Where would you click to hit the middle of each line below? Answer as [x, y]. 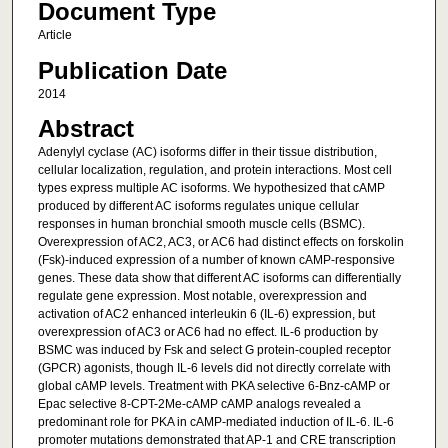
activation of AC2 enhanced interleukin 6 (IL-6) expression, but [206, 314]
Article [54, 35]
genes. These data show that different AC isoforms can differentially [219, 278]
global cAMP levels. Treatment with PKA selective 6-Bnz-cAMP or [213, 386]
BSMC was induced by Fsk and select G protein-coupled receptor [214, 350]
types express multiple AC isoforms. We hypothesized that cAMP [211, 188]
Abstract [85, 129]
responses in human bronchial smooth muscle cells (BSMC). [201, 224]
